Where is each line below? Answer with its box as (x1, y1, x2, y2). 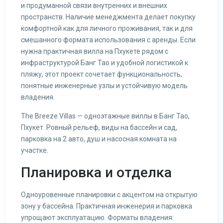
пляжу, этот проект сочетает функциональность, (21, 70, 182, 78)
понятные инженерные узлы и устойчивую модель (21, 82, 188, 90)
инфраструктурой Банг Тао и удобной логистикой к (21, 59, 188, 67)
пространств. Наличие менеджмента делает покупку (21, 13, 196, 21)
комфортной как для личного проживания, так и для (21, 24, 193, 32)
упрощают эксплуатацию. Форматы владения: (21, 214, 174, 222)
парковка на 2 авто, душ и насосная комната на (21, 135, 177, 143)
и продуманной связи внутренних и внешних (21, 1, 167, 9)
